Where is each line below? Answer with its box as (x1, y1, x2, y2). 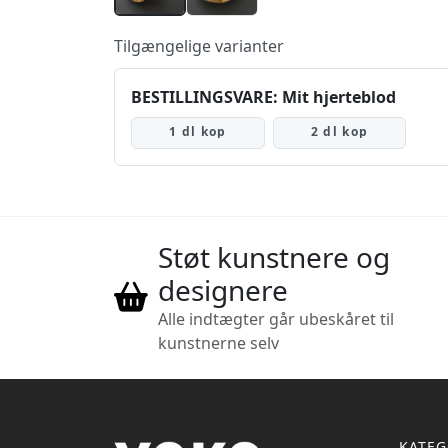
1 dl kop (169, 123, 227, 141)
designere (157, 271, 288, 310)
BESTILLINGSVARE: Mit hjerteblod (131, 86, 396, 109)
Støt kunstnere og (157, 238, 390, 277)
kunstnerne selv (157, 332, 279, 355)
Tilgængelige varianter (114, 35, 284, 58)
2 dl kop (310, 123, 369, 141)
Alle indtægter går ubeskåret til (157, 308, 394, 331)
